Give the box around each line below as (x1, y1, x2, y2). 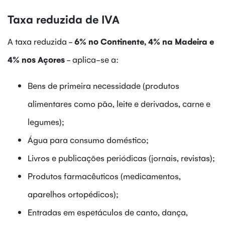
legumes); (28, 116, 64, 127)
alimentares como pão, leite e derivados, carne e (28, 97, 210, 109)
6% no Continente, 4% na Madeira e (74, 35, 214, 47)
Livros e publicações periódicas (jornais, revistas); (28, 152, 215, 163)
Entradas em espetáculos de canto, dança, (28, 206, 188, 217)
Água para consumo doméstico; (28, 134, 149, 145)
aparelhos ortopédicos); (28, 188, 119, 199)
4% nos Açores (8, 53, 65, 65)
